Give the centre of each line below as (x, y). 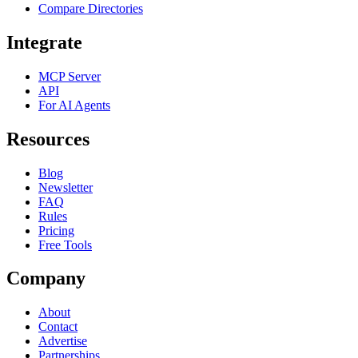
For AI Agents (74, 105)
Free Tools (65, 245)
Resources (48, 139)
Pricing (56, 230)
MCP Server (70, 76)
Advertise (63, 341)
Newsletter (66, 187)
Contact (58, 327)
